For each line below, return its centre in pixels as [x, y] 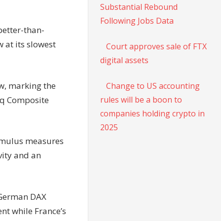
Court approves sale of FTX [157, 46]
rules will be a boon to [141, 99]
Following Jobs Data [137, 20]
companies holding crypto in [153, 113]
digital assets [125, 60]
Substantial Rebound [139, 7]
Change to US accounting [153, 86]
